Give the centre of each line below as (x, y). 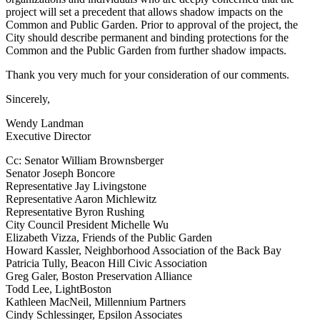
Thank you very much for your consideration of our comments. (147, 74)
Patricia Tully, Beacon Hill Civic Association (106, 263)
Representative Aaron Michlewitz (81, 199)
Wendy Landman (45, 123)
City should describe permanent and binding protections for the (147, 37)
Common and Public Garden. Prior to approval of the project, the (152, 24)
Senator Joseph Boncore (60, 173)
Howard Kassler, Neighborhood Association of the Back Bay (144, 250)
